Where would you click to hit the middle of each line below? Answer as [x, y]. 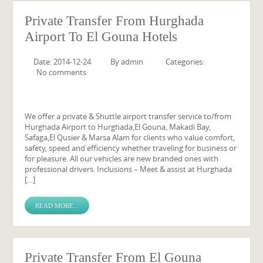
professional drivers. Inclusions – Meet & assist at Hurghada [129, 169]
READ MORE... [57, 205]
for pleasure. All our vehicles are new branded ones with [122, 159]
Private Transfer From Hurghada [114, 21]
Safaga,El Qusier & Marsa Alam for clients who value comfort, [130, 137]
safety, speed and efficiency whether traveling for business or [131, 148]
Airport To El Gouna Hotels [101, 37]
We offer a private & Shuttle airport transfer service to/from [128, 116]
